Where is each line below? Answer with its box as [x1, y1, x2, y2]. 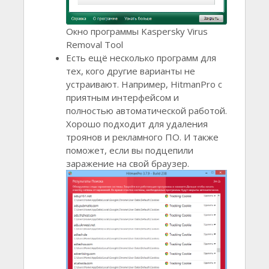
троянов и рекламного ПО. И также [66, 130, 219, 143]
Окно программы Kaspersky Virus [66, 25, 208, 37]
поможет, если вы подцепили [66, 144, 193, 156]
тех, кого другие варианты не [66, 64, 195, 77]
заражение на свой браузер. [66, 157, 189, 169]
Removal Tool [66, 38, 123, 50]
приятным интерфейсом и [66, 91, 179, 103]
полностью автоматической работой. [66, 104, 227, 116]
